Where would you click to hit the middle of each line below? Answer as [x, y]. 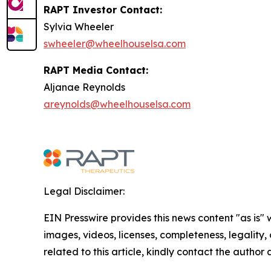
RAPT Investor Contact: [103, 10]
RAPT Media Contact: [96, 70]
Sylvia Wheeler [79, 27]
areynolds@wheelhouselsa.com [117, 104]
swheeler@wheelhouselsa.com [115, 44]
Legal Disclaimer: [84, 191]
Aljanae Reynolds [84, 87]
